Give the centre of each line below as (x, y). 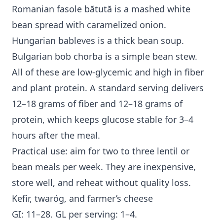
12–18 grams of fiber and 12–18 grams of (97, 104)
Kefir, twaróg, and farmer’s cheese (82, 199)
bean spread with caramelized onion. (89, 25)
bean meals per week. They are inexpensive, (104, 167)
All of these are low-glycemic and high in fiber (108, 72)
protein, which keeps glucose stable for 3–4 (103, 120)
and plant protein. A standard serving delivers (108, 88)
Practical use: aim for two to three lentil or (101, 151)
